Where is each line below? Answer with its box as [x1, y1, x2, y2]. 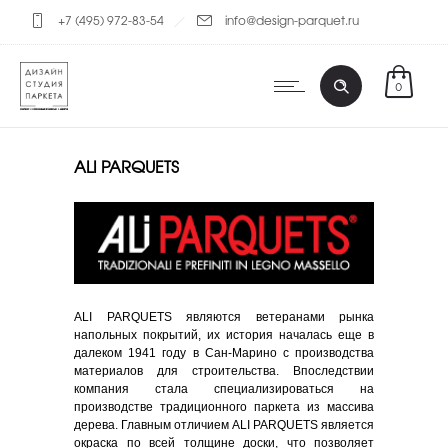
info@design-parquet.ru [225, 11, 359, 29]
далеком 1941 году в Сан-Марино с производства [74, 346, 374, 361]
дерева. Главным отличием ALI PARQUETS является [74, 418, 374, 433]
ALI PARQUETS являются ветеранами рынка [74, 310, 374, 325]
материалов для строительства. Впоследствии [74, 364, 374, 379]
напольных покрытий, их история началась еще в [74, 328, 374, 343]
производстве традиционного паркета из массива [74, 400, 374, 415]
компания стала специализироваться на [74, 382, 374, 397]
